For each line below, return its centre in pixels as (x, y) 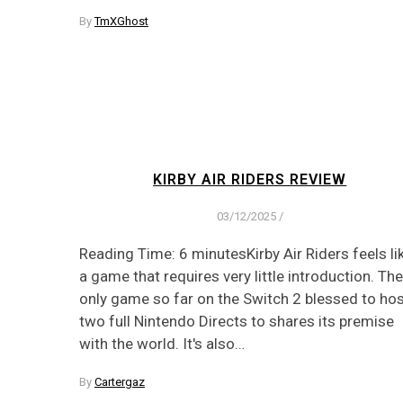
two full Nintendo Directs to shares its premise (237, 322)
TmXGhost (121, 21)
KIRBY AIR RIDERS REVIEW (250, 180)
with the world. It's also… (162, 344)
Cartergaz (120, 382)
